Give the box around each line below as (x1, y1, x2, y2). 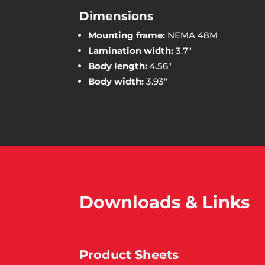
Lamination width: (88, 44, 176, 56)
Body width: (88, 75, 147, 87)
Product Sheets (79, 247, 179, 262)
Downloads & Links (79, 192, 250, 213)
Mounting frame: (88, 29, 168, 41)
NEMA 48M (167, 29, 218, 41)
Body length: (88, 60, 150, 72)
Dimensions (79, 8, 154, 23)
